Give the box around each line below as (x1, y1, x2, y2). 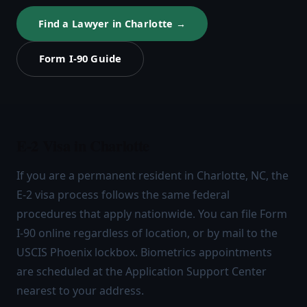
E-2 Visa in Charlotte (16, 134, 149, 158)
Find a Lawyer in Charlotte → (38, 16, 186, 30)
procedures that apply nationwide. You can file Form (16, 206, 287, 222)
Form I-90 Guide (39, 51, 122, 66)
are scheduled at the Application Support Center (16, 264, 267, 280)
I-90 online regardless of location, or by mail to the (16, 225, 278, 241)
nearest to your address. (16, 283, 144, 299)
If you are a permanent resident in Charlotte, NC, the (16, 168, 288, 184)
